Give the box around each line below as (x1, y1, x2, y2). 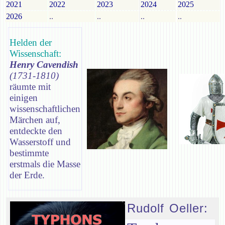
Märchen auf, (10, 114, 60, 125)
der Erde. (10, 169, 45, 180)
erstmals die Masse (10, 158, 80, 169)
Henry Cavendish (10, 59, 78, 70)
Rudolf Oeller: (127, 201, 208, 215)
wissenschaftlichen (10, 103, 80, 114)
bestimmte (10, 147, 49, 158)
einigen (10, 92, 38, 103)
